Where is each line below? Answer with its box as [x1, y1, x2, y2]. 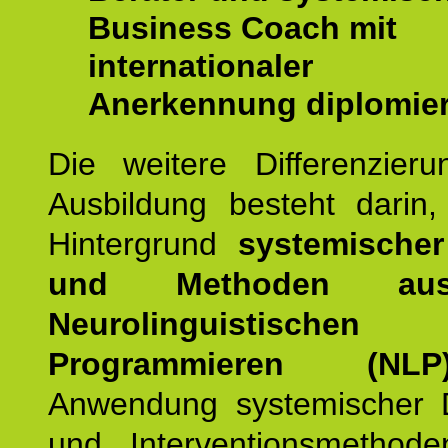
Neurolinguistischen [48, 306, 360, 342]
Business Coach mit [88, 10, 397, 46]
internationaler [88, 48, 313, 84]
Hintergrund [48, 226, 217, 262]
